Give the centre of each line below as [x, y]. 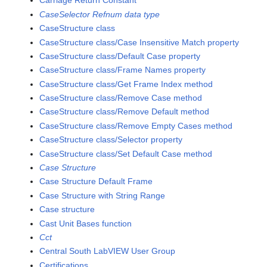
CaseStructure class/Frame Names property [123, 70]
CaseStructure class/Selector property [111, 140]
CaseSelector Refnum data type [100, 14]
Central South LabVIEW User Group [108, 251]
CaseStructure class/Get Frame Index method [126, 84]
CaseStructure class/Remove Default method [125, 112]
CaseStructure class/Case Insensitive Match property [139, 42]
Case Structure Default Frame [96, 181]
